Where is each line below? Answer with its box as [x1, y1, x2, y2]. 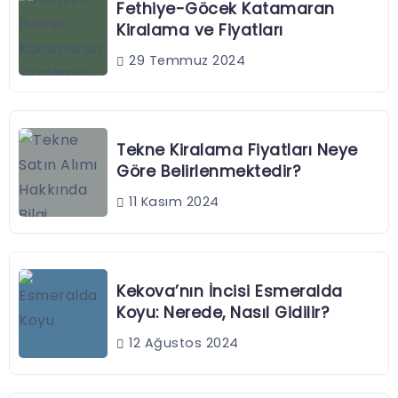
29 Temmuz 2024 [124, 52, 245, 70]
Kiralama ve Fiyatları [116, 20, 283, 42]
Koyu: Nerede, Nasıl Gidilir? [116, 302, 329, 324]
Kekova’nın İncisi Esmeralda [116, 281, 343, 303]
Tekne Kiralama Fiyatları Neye [116, 139, 358, 162]
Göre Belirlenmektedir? [116, 161, 300, 183]
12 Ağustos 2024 [124, 334, 239, 353]
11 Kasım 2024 [124, 193, 219, 211]
